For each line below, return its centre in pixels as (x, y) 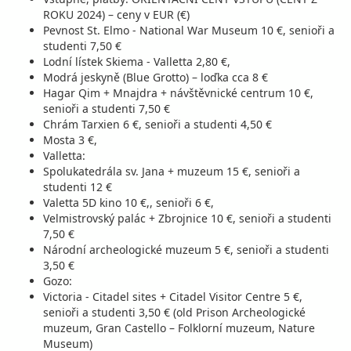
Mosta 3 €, (70, 140)
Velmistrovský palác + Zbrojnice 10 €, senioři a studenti (187, 218)
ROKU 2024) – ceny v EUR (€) (116, 14)
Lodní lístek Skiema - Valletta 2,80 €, (137, 62)
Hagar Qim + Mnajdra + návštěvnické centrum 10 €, (178, 93)
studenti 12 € (78, 187)
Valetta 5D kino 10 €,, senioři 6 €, (128, 203)
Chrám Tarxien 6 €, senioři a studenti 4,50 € (157, 124)
